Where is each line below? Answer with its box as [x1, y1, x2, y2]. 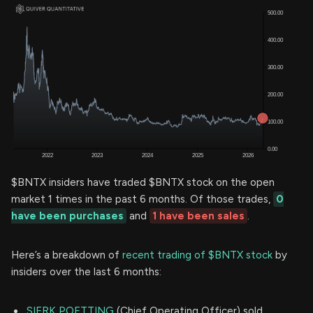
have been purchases [11, 209, 124, 222]
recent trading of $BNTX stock [122, 248, 272, 261]
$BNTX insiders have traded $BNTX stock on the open [11, 175, 275, 189]
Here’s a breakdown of [11, 248, 122, 261]
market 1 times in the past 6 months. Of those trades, [11, 192, 273, 205]
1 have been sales [152, 209, 245, 222]
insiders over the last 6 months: [11, 265, 161, 278]
